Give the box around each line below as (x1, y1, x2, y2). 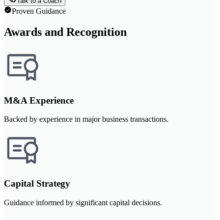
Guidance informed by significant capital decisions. (4, 198, 162, 207)
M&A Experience (4, 95, 74, 106)
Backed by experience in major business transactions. (4, 115, 168, 124)
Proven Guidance (12, 6, 66, 15)
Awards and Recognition (4, 25, 127, 38)
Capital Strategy (4, 178, 70, 189)
